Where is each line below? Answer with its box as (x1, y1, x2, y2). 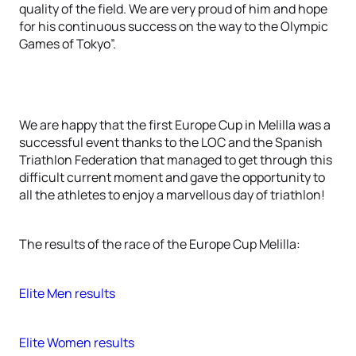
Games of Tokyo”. (19, 35, 116, 52)
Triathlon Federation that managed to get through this (19, 151, 332, 168)
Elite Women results (19, 334, 137, 351)
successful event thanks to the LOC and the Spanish (19, 133, 323, 151)
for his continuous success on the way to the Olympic (19, 17, 328, 35)
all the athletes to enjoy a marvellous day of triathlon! (19, 186, 325, 203)
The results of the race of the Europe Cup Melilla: (19, 235, 300, 253)
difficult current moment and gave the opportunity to (19, 168, 325, 186)
